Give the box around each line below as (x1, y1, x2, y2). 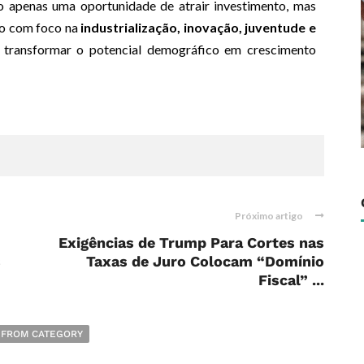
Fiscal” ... (258, 271, 324, 289)
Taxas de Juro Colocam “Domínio (86, 253, 324, 271)
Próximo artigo (235, 210, 303, 223)
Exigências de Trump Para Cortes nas (58, 234, 324, 252)
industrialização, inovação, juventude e (80, 19, 317, 36)
